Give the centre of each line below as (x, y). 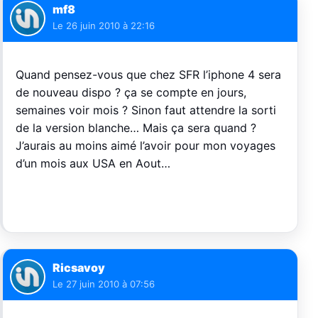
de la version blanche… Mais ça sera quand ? (136, 128)
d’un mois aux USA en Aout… (93, 164)
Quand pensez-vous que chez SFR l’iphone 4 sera (148, 75)
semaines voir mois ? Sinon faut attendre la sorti (146, 110)
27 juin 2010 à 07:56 (110, 284)
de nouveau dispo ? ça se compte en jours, (131, 93)
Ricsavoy (79, 268)
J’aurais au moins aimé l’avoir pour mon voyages (146, 146)
